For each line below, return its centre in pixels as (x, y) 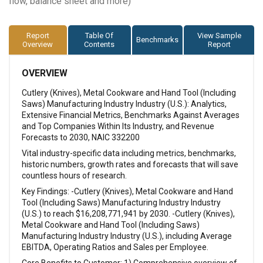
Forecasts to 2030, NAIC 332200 (81, 137)
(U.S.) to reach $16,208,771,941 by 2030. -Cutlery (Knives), (128, 213)
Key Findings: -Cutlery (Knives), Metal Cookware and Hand (127, 191)
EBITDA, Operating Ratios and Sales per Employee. (115, 247)
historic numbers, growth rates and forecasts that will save (130, 164)
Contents (100, 44)
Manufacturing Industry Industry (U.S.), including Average (127, 236)
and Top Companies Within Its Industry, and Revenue (118, 126)
